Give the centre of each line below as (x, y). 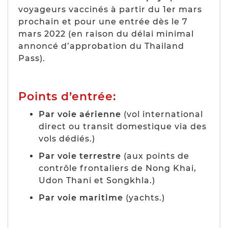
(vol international (162, 114)
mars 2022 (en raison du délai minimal (106, 34)
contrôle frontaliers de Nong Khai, (118, 168)
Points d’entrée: (67, 96)
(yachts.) (144, 197)
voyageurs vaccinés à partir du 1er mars (110, 9)
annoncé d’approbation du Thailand (101, 46)
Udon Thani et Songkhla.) (97, 180)
